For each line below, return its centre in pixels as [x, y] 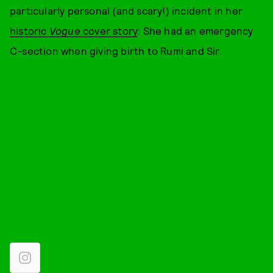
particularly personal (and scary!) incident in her [126, 10]
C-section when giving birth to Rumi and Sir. [116, 51]
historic [30, 30]
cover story [109, 30]
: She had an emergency [196, 30]
